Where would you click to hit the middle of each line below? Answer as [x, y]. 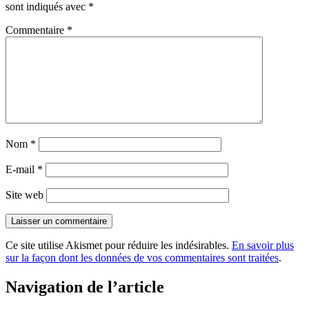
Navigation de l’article [85, 287]
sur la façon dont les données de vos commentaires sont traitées [142, 258]
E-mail [21, 170]
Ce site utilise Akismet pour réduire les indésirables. [119, 246]
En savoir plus [263, 246]
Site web [24, 195]
